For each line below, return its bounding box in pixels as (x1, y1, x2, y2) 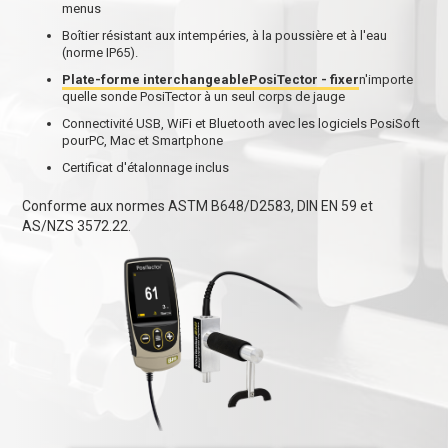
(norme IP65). (62, 45, 139, 61)
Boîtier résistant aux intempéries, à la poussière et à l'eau (62, 28, 388, 44)
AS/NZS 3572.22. (22, 218, 132, 235)
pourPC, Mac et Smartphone (62, 133, 224, 149)
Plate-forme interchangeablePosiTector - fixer (62, 72, 360, 88)
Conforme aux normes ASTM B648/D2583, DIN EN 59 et (22, 198, 374, 215)
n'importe (359, 72, 414, 88)
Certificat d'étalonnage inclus (62, 160, 230, 176)
